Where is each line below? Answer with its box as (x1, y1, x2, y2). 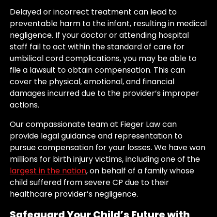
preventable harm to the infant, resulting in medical (10, 18, 207, 30)
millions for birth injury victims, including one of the (10, 154, 200, 165)
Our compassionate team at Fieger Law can (10, 119, 177, 130)
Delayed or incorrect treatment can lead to (10, 6, 177, 18)
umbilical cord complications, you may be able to (10, 53, 197, 64)
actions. (10, 99, 39, 111)
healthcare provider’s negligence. (10, 188, 138, 200)
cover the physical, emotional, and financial (10, 76, 174, 88)
